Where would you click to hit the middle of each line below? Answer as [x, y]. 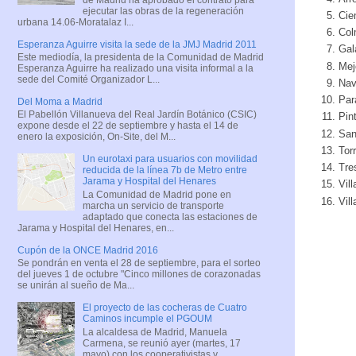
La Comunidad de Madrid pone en [157, 194]
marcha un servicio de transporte [153, 205]
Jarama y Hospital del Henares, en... [96, 228]
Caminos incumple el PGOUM [147, 319]
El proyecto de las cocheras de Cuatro [164, 308]
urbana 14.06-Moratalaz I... [75, 22]
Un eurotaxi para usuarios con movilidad [170, 159]
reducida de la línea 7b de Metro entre [164, 170]
